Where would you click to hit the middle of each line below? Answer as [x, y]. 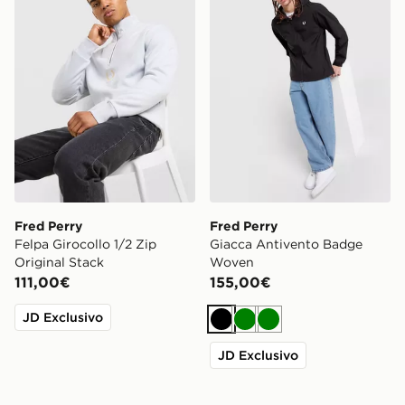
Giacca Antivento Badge [286, 244]
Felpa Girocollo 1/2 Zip [85, 244]
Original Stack [59, 262]
